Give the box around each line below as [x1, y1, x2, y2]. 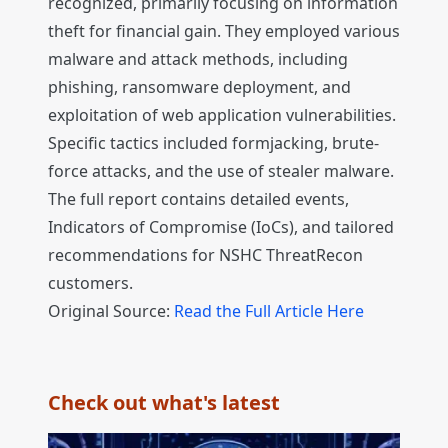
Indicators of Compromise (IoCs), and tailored [48, 216, 394, 239]
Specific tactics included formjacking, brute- [48, 132, 379, 155]
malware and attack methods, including [48, 48, 348, 71]
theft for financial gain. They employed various [48, 20, 400, 43]
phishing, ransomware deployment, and [48, 76, 351, 99]
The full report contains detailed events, [48, 188, 349, 211]
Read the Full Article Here [174, 300, 364, 323]
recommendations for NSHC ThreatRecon [48, 244, 363, 267]
